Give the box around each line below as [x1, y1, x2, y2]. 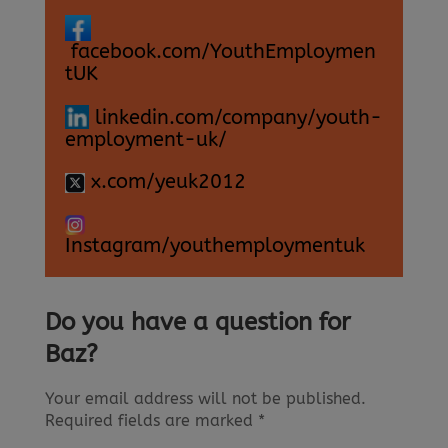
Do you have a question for [44, 307, 351, 336]
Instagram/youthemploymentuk [64, 233, 365, 257]
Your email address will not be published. [44, 388, 366, 408]
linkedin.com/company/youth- [88, 105, 382, 129]
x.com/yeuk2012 [84, 169, 246, 193]
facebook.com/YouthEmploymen [64, 39, 376, 63]
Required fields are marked [44, 410, 258, 430]
